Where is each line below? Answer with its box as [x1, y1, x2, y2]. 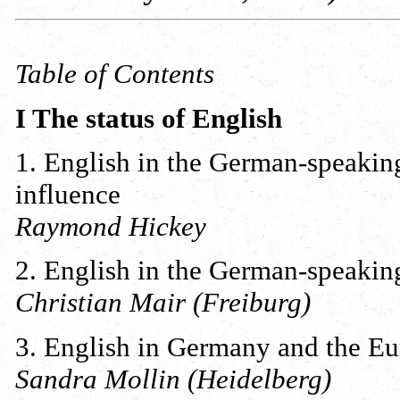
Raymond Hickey [15, 210, 206, 242]
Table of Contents [15, 58, 214, 90]
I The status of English [15, 102, 282, 134]
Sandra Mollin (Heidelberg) [15, 362, 331, 395]
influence [15, 178, 121, 210]
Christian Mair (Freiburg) [15, 287, 311, 319]
